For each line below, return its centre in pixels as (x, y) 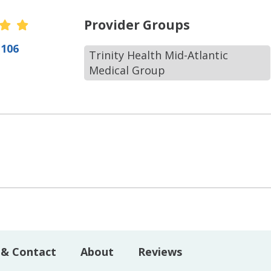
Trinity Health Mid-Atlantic (159, 55)
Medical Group (127, 70)
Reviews (160, 251)
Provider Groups (137, 25)
